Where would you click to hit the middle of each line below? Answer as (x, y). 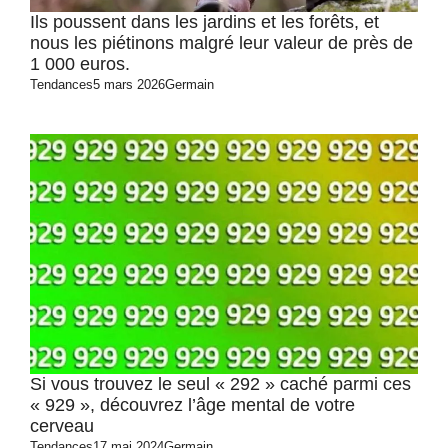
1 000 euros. (80, 64)
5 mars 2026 (129, 84)
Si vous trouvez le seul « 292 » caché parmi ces (220, 384)
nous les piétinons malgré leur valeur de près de (221, 43)
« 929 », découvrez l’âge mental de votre (192, 405)
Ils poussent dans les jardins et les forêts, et (204, 22)
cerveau (62, 426)
